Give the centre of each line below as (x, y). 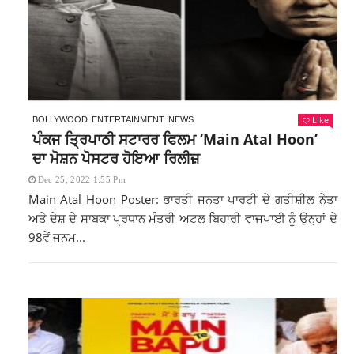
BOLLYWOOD (60, 119)
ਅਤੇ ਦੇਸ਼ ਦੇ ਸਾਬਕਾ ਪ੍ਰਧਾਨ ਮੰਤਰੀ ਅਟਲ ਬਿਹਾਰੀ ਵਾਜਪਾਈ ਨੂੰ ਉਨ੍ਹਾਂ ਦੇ (183, 218)
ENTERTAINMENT (128, 119)
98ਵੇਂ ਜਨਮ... (56, 237)
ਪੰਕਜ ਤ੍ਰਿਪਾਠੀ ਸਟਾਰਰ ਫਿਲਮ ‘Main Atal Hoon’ (175, 139)
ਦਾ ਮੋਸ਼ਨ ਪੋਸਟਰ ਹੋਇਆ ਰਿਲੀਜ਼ (116, 158)
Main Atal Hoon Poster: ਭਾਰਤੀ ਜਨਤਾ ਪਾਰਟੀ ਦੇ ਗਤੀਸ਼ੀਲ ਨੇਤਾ (183, 199)
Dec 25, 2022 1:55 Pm (81, 179)
